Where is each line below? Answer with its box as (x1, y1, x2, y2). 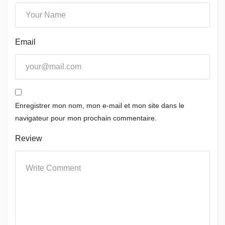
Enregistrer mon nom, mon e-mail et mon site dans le (15, 101, 184, 109)
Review (15, 134, 42, 143)
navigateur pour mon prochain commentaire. (15, 114, 157, 122)
